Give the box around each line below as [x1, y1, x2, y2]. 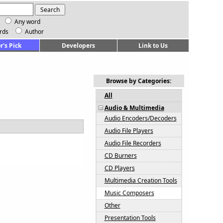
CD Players [104, 164, 135, 172]
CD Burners [104, 151, 137, 160]
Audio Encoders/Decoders [104, 114, 177, 122]
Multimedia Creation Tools [104, 176, 177, 185]
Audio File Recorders [104, 139, 161, 147]
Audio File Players [104, 126, 153, 135]
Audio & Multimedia [104, 104, 164, 112]
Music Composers [104, 189, 154, 197]
